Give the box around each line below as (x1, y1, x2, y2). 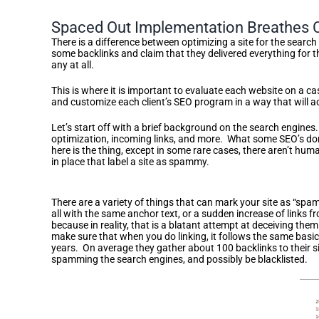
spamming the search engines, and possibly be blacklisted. (51, 253, 308, 265)
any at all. (51, 58, 94, 70)
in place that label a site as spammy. (51, 155, 209, 167)
